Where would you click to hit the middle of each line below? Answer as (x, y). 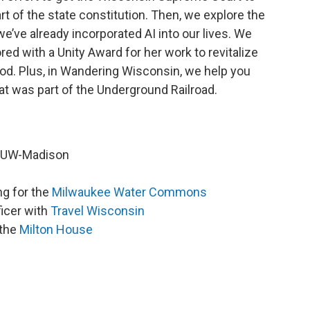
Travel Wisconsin (98, 211)
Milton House (56, 229)
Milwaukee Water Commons (129, 192)
